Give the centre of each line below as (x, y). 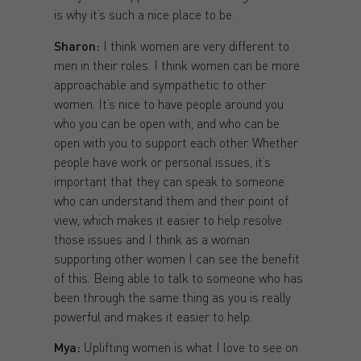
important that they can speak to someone (169, 180)
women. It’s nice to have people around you (168, 103)
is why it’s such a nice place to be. (144, 15)
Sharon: (77, 45)
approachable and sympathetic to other (160, 84)
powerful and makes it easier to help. (153, 316)
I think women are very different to (194, 45)
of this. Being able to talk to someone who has (178, 277)
